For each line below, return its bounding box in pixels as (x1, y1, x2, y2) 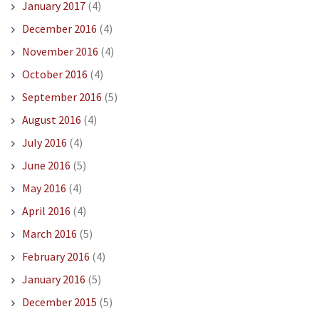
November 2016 (21, 44, 98, 59)
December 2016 (21, 21, 97, 36)
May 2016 (21, 181, 66, 196)
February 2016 (21, 249, 90, 264)
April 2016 (21, 204, 70, 219)
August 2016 (21, 113, 81, 127)
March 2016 (21, 226, 77, 241)
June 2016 (21, 158, 70, 173)
